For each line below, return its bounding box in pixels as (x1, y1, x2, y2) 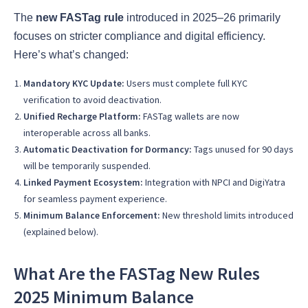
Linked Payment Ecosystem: (23, 175, 143, 188)
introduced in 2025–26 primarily (124, 11, 280, 23)
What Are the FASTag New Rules (14, 262, 260, 285)
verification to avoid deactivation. (23, 93, 162, 106)
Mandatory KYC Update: (23, 76, 124, 89)
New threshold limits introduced (160, 208, 294, 221)
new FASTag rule (36, 11, 124, 23)
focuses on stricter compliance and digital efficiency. (14, 30, 265, 42)
